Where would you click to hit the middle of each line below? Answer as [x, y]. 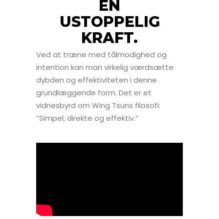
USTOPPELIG [109, 22]
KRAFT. [109, 38]
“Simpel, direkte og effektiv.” [87, 118]
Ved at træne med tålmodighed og [101, 54]
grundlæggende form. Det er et [94, 92]
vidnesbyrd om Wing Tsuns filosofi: [98, 105]
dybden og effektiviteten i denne [97, 80]
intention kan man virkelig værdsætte [105, 67]
